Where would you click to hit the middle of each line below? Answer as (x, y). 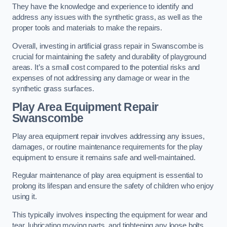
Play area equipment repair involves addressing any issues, (108, 136)
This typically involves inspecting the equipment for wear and (110, 215)
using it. (25, 197)
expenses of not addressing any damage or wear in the (101, 78)
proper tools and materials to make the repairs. (87, 28)
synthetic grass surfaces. (53, 88)
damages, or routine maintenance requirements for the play (107, 147)
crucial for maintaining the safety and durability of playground (109, 56)
